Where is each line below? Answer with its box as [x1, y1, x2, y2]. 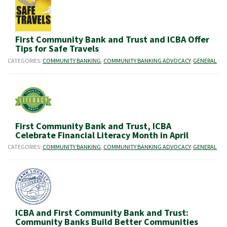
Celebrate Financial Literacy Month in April [15, 129, 191, 141]
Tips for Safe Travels [15, 43, 99, 55]
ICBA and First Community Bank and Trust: [15, 206, 188, 218]
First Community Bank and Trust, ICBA [15, 120, 171, 132]
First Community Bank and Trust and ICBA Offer [15, 33, 209, 46]
